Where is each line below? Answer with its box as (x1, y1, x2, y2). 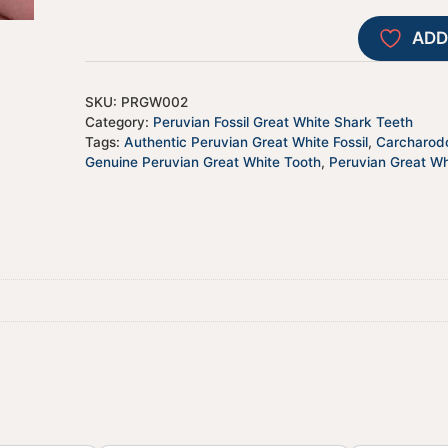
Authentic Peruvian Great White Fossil (123, 134, 368, 151)
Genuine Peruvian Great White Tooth (84, 154, 321, 171)
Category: (84, 114, 153, 131)
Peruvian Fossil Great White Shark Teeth (152, 114, 413, 131)
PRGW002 (120, 94, 188, 111)
